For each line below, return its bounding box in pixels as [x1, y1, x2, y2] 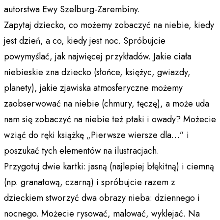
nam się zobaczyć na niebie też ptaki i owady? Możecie [4, 112, 216, 126]
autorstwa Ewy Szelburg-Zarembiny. [4, 2, 140, 16]
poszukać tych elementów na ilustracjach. [4, 144, 159, 157]
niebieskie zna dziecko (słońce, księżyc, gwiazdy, [4, 65, 191, 79]
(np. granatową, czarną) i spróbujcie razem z [4, 175, 175, 189]
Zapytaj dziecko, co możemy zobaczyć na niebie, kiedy [4, 18, 214, 31]
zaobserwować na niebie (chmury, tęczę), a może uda [4, 97, 209, 110]
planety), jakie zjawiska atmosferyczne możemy [4, 81, 183, 94]
